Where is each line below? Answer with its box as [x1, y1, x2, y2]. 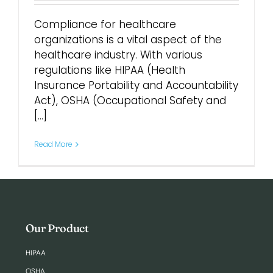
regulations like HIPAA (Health [34, 63, 185, 77]
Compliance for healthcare [34, 17, 176, 32]
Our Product [26, 221, 90, 235]
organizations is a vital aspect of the [34, 32, 222, 47]
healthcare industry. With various [34, 48, 202, 62]
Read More [34, 139, 73, 149]
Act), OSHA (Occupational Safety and [34, 93, 226, 108]
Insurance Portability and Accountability [34, 78, 238, 93]
